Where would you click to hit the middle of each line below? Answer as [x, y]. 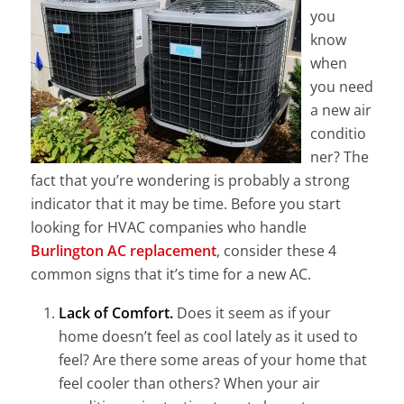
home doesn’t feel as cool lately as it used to [208, 336]
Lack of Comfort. [115, 312]
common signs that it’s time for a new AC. [170, 275]
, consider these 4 [276, 251]
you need [341, 87]
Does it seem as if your [253, 312]
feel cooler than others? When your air [189, 383]
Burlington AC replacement [123, 251]
